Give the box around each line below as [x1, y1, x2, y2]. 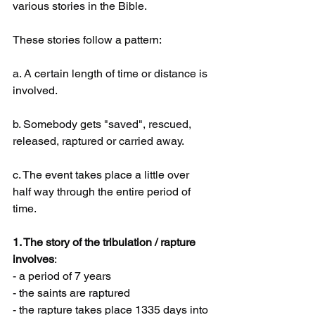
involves [13, 252, 54, 266]
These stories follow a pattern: [13, 33, 162, 47]
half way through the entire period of [13, 185, 193, 199]
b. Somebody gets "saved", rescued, [13, 117, 194, 131]
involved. [13, 84, 58, 98]
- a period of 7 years [13, 269, 111, 283]
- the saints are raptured [13, 286, 130, 300]
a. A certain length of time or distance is [13, 67, 210, 81]
